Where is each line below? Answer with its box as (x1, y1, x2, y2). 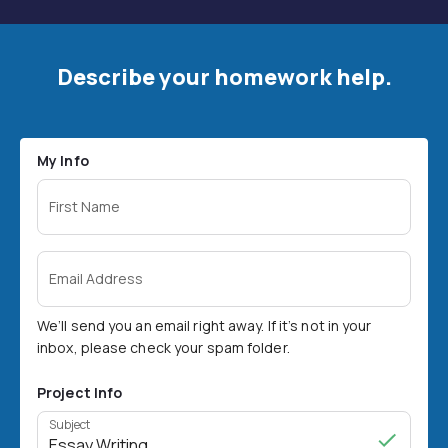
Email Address (49, 269, 143, 288)
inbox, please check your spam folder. (37, 338, 290, 357)
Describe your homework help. (56, 62, 392, 92)
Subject (49, 416, 90, 433)
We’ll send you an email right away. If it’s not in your (37, 316, 372, 335)
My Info (37, 151, 89, 170)
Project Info (37, 383, 123, 402)
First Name (49, 197, 120, 216)
